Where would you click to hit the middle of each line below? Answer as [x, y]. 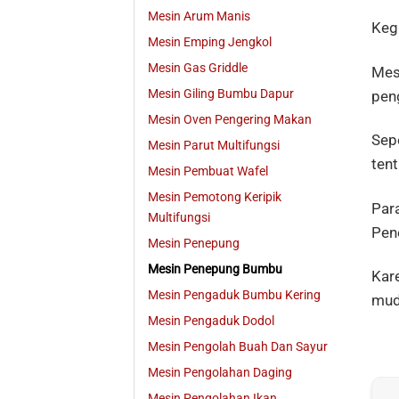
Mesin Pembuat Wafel [208, 172]
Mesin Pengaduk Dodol [211, 322]
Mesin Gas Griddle [198, 69]
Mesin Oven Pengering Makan [230, 120]
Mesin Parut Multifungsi [214, 146]
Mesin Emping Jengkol [210, 43]
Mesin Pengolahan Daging [220, 373]
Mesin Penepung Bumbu [215, 270]
